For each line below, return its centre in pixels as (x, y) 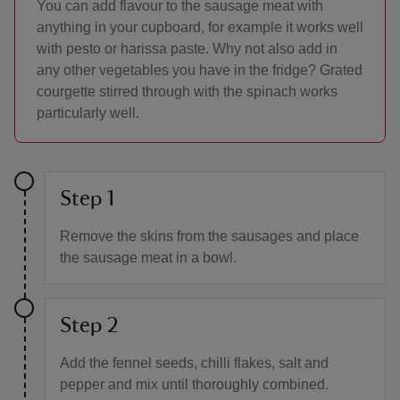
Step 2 (89, 326)
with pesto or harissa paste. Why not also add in (187, 49)
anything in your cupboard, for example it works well (200, 27)
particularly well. (88, 113)
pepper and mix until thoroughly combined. (194, 384)
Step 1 (87, 199)
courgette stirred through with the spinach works (187, 92)
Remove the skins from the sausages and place (209, 236)
